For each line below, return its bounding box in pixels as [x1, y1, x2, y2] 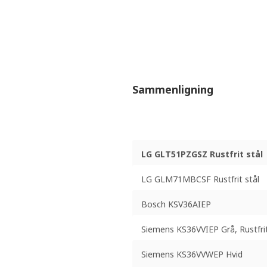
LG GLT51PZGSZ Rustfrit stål [141, 148, 263, 160]
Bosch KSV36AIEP [141, 198, 211, 210]
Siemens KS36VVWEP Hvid [141, 248, 243, 260]
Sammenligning [132, 82, 213, 97]
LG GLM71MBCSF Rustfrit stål [141, 173, 259, 185]
